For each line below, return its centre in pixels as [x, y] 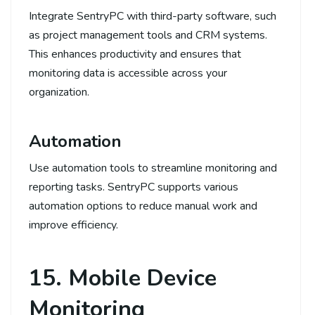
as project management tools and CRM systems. [148, 35]
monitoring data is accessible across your [128, 73]
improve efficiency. [73, 225]
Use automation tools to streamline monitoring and [153, 168]
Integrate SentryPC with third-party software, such [153, 16]
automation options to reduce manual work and [143, 206]
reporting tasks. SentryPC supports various [134, 187]
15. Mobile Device [123, 278]
